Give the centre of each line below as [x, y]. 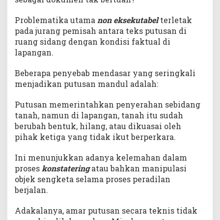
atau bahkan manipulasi [138, 168]
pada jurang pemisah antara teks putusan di [101, 30]
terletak [175, 20]
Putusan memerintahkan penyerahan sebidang [108, 104]
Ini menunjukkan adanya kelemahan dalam [101, 157]
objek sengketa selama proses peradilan [93, 179]
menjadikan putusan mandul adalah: [86, 83]
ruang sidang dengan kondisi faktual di [93, 41]
